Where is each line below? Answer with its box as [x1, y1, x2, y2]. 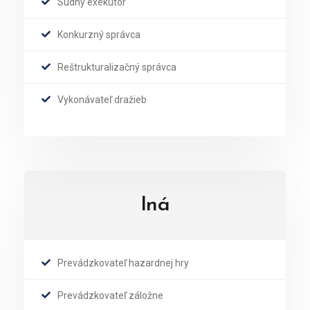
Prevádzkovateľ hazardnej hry [57, 257, 189, 268]
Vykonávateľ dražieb [57, 94, 147, 105]
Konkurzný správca [57, 29, 140, 40]
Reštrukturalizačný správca [57, 62, 176, 73]
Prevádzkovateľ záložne [57, 290, 163, 301]
